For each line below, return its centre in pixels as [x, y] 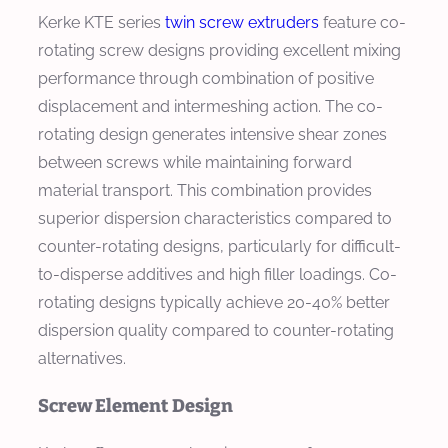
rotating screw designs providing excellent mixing [219, 50]
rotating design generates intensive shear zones [212, 134]
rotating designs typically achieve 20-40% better [214, 302]
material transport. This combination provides [205, 190]
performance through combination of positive [206, 78]
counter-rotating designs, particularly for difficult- [219, 246]
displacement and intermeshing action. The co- [210, 106]
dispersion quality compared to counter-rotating [216, 330]
